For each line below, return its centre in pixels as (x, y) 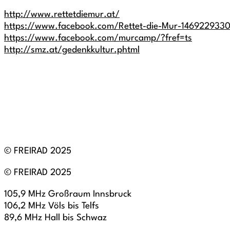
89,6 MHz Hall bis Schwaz (55, 218)
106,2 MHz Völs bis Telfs (52, 206)
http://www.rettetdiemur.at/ (62, 15)
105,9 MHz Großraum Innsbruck (68, 194)
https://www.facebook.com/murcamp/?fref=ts (98, 38)
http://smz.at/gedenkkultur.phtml (72, 50)
